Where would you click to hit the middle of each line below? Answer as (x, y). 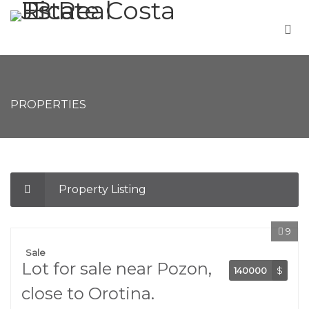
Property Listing (102, 189)
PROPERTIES (48, 104)
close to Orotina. (88, 293)
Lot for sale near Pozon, (117, 269)
